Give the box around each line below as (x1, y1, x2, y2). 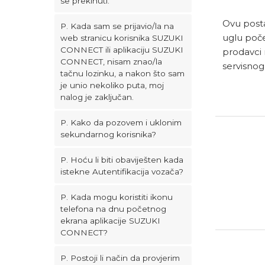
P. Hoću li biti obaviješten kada (60, 155, 183, 164)
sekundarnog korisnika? (60, 130, 156, 139)
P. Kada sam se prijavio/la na (60, 21, 174, 31)
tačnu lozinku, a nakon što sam (60, 69, 185, 78)
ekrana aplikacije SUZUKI (60, 216, 160, 225)
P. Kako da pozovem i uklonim (60, 118, 182, 127)
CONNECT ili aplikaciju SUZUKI (60, 45, 183, 54)
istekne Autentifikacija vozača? (60, 167, 183, 176)
